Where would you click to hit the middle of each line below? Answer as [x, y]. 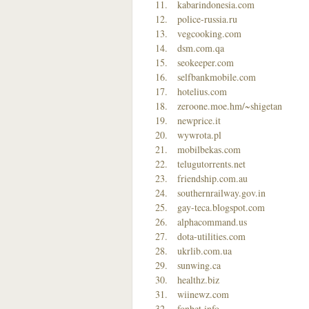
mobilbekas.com [209, 149]
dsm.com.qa [201, 48]
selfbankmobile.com [217, 77]
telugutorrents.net [211, 164]
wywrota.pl [199, 135]
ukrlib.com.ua [205, 251]
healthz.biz [198, 280]
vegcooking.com [209, 33]
